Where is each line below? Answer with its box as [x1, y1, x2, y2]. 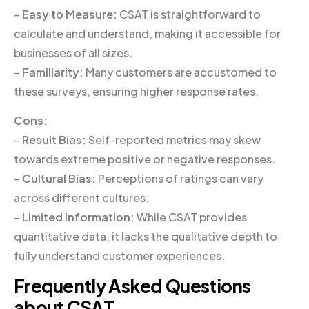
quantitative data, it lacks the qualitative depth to [14, 228, 277, 243]
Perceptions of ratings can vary [96, 170, 263, 186]
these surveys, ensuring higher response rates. [14, 83, 259, 99]
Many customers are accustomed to [83, 64, 277, 79]
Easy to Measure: [22, 6, 117, 21]
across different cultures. [14, 190, 149, 205]
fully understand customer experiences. [14, 248, 225, 263]
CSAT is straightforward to [117, 6, 261, 21]
